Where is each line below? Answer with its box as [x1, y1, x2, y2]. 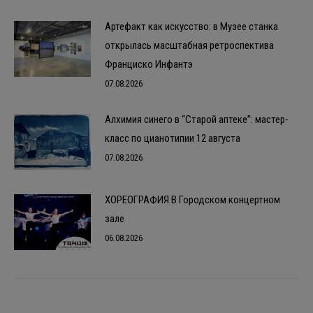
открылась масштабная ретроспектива [105, 38, 274, 52]
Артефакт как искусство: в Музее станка [105, 20, 278, 33]
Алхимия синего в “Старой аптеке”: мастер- [105, 112, 289, 126]
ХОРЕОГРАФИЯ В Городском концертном [105, 193, 280, 206]
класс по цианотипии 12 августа [105, 131, 240, 145]
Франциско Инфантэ [105, 57, 193, 71]
